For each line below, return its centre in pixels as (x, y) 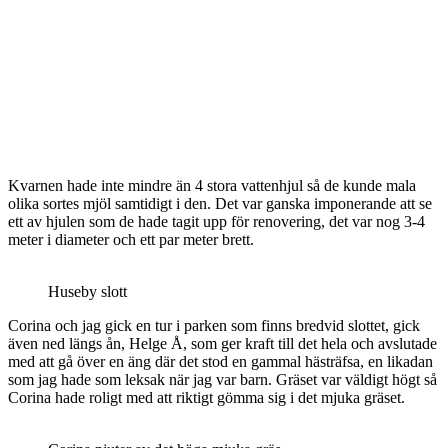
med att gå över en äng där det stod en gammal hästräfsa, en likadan (220, 361)
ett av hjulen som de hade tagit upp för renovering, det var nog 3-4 (216, 221)
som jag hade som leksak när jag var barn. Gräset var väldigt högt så (222, 379)
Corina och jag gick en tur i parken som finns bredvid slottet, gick (214, 325)
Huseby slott (87, 291)
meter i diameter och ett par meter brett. (131, 239)
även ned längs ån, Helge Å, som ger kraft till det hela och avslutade (222, 343)
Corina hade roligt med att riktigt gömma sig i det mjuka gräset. (206, 397)
